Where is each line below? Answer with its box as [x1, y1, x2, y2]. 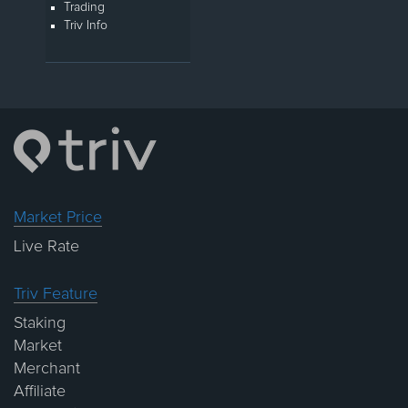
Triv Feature [14, 286, 97, 303]
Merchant [14, 361, 80, 378]
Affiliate [14, 383, 66, 401]
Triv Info [64, 19, 107, 33]
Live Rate [14, 239, 79, 256]
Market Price [14, 209, 102, 227]
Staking [14, 315, 66, 332]
